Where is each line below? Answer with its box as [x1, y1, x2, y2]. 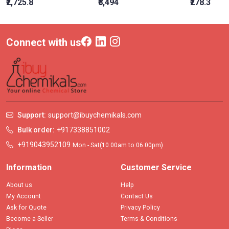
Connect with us [6, 36, 81, 49]
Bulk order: [17, 126, 55, 134]
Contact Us [121, 193, 153, 200]
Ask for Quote [6, 204, 47, 212]
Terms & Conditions [121, 215, 177, 223]
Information [6, 163, 52, 173]
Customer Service [121, 163, 192, 173]
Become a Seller [6, 215, 53, 223]
